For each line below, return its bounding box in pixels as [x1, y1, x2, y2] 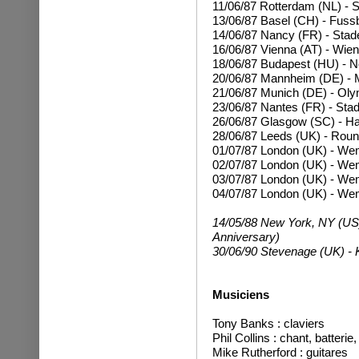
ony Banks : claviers [217, 317, 325, 330]
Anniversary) [212, 230, 280, 244]
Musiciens [212, 288, 269, 301]
